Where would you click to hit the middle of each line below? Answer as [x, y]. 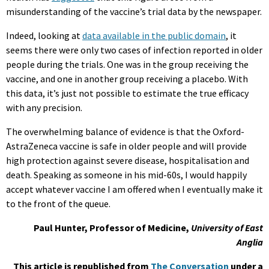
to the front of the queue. [58, 204]
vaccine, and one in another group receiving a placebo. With [127, 79]
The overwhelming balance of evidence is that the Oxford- [125, 132]
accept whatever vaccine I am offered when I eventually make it [134, 189]
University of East [227, 228]
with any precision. [44, 108]
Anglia [250, 242]
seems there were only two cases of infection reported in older [134, 50]
